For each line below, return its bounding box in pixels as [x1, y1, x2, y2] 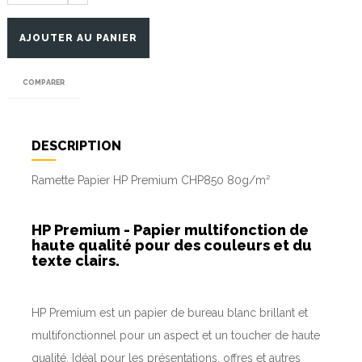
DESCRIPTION [32, 137, 121, 154]
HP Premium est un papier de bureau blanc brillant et [32, 305, 308, 319]
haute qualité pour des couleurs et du [32, 236, 312, 254]
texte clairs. [32, 251, 120, 269]
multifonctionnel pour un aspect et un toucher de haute [32, 328, 320, 342]
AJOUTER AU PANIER [19, 32, 137, 44]
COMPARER [23, 78, 65, 86]
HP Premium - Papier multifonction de [32, 221, 309, 238]
